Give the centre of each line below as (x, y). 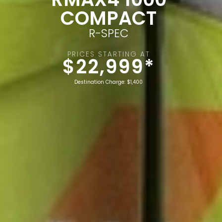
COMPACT (109, 18)
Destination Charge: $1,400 (109, 82)
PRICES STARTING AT (109, 55)
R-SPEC (109, 33)
